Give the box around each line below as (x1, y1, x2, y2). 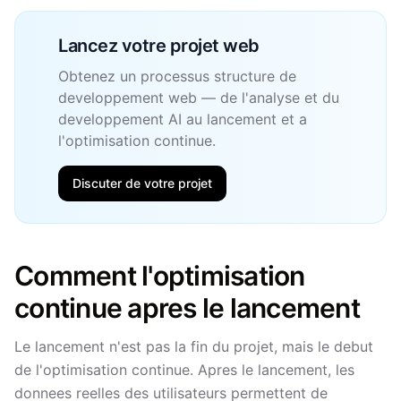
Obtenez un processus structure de (58, 67, 296, 85)
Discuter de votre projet (73, 175, 212, 191)
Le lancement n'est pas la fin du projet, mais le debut (14, 337, 373, 355)
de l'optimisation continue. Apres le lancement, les (14, 361, 354, 379)
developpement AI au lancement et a (58, 110, 307, 128)
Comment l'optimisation (14, 260, 305, 292)
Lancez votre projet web (58, 35, 260, 56)
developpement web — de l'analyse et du (58, 89, 339, 107)
